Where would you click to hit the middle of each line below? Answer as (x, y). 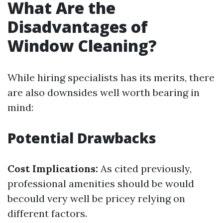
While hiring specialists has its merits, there (111, 77)
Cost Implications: (53, 168)
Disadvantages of (78, 27)
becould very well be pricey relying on (96, 198)
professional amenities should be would (101, 183)
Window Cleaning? (82, 46)
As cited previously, (145, 168)
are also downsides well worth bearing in (104, 92)
